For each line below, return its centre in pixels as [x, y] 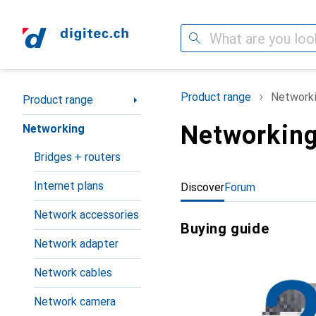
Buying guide [225, 229]
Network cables [73, 273]
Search [197, 38]
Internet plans [69, 186]
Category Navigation [74, 94]
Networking [54, 129]
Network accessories [86, 215]
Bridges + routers [77, 157]
